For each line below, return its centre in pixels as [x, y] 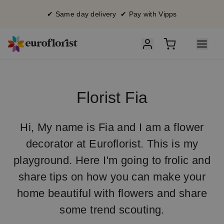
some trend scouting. [112, 210]
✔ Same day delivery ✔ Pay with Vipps [112, 14]
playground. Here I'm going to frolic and [112, 160]
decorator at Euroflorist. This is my [112, 144]
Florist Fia [112, 97]
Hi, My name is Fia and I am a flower [112, 127]
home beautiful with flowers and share [112, 193]
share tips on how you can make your [112, 177]
